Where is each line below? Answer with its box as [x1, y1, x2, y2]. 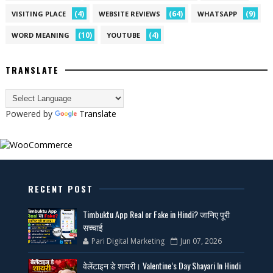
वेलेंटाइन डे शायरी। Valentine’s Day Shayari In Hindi [83, 258, 241, 272]
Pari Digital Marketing [91, 235, 165, 246]
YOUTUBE [106, 30, 140, 40]
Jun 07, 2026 [180, 235, 222, 246]
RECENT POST [28, 182, 94, 195]
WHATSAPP [197, 9, 237, 18]
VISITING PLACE [11, 9, 66, 18]
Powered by [5, 107, 55, 119]
